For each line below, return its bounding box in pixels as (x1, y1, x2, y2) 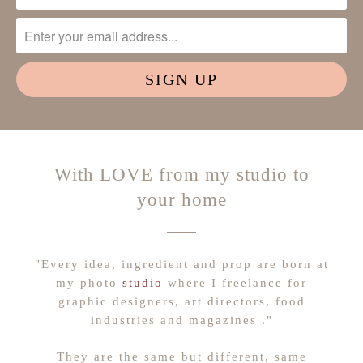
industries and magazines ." (90, 313, 273, 327)
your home (136, 190, 227, 211)
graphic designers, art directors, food (58, 294, 305, 309)
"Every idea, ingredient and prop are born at (34, 257, 329, 271)
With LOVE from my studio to (53, 164, 310, 186)
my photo (56, 275, 122, 290)
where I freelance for (163, 275, 307, 290)
